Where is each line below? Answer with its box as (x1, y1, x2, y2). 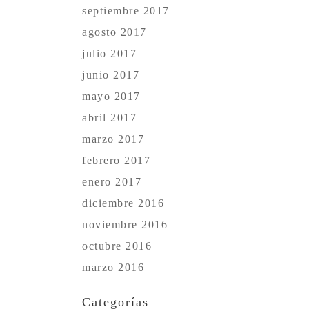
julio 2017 (82, 48, 137, 59)
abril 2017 (82, 112, 137, 123)
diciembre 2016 (82, 197, 165, 209)
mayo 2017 (82, 90, 141, 102)
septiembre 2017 (82, 5, 170, 17)
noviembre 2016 (82, 219, 168, 230)
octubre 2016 (82, 240, 152, 252)
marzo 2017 (82, 133, 145, 145)
